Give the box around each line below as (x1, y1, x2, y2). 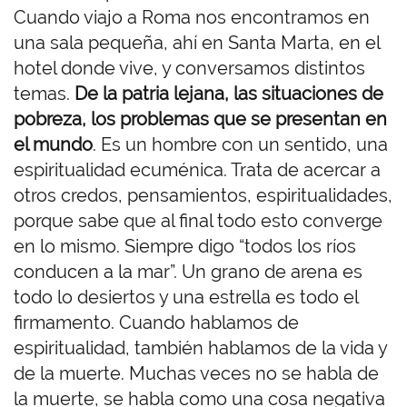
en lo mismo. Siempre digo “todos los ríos (14, 235, 356, 258)
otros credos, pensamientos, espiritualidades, (14, 184, 392, 207)
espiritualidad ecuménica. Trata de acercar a (14, 159, 381, 182)
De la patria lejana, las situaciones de (74, 83, 383, 105)
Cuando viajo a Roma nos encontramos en (14, 6, 370, 29)
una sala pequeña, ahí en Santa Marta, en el (14, 32, 380, 55)
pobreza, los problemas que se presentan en (14, 108, 387, 131)
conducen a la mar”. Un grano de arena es (14, 261, 362, 283)
